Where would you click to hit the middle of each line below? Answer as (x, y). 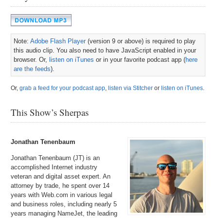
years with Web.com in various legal (62, 195)
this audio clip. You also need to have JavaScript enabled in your (105, 50)
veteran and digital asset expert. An (61, 176)
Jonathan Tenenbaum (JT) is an (55, 158)
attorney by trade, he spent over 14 (60, 185)
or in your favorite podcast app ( (140, 59)
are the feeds (32, 69)
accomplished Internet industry (54, 167)
